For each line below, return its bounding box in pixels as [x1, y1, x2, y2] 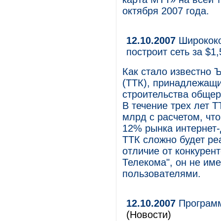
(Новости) [126, 209, 171, 220]
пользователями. [122, 168, 201, 179]
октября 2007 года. [122, 5, 209, 16]
